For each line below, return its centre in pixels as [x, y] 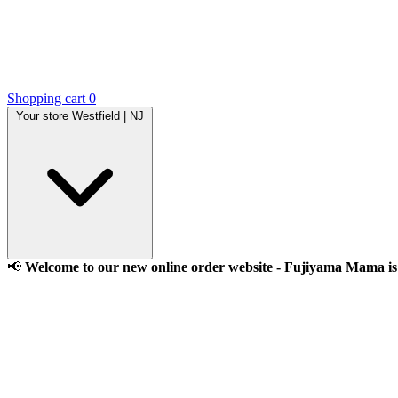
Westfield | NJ [108, 116]
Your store [42, 116]
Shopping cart [46, 98]
